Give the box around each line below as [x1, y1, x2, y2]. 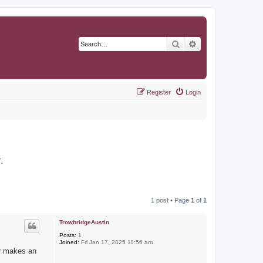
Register [147, 89, 171, 96]
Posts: [59, 232, 76, 238]
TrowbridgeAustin [59, 219, 109, 225]
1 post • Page [151, 197, 191, 204]
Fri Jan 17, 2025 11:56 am [79, 239, 153, 245]
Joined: [59, 239, 79, 245]
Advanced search [197, 38, 259, 49]
